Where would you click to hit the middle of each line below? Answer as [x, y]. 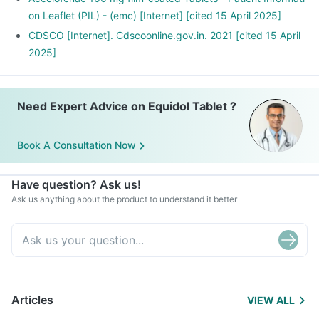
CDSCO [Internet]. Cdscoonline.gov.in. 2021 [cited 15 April [164, 35]
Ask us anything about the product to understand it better [124, 199]
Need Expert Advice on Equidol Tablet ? [127, 106]
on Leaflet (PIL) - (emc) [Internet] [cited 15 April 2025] [155, 15]
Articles [32, 300]
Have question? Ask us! [76, 184]
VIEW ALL [271, 300]
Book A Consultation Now [77, 145]
